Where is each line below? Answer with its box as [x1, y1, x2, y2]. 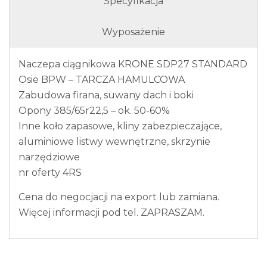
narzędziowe [18, 151, 80, 163]
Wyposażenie [102, 26, 165, 38]
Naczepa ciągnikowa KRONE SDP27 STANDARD [18, 58, 247, 70]
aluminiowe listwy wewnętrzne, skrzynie [18, 135, 210, 147]
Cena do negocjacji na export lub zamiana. [18, 191, 219, 203]
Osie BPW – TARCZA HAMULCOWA [18, 73, 185, 85]
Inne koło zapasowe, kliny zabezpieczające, [18, 120, 222, 132]
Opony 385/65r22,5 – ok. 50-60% [18, 104, 170, 116]
